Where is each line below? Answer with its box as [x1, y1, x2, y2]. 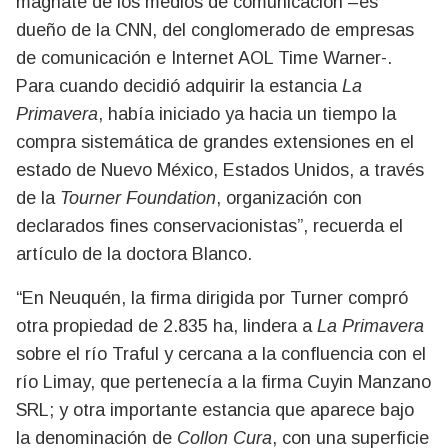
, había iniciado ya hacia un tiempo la [98, 103, 396, 124]
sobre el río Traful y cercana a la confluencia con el [16, 343, 426, 364]
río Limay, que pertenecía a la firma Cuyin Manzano [16, 371, 431, 392]
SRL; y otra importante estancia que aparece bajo [16, 399, 414, 420]
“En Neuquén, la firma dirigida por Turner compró [16, 287, 408, 308]
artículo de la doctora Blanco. [16, 243, 252, 264]
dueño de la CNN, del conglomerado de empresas [16, 19, 414, 40]
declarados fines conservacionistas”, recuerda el [16, 215, 403, 236]
